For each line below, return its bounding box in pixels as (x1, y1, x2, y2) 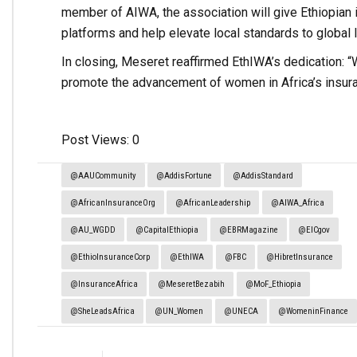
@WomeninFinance (277, 305, 348, 316)
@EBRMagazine (218, 224, 278, 235)
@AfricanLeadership (175, 197, 251, 208)
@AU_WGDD (70, 224, 116, 235)
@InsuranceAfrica (70, 278, 138, 289)
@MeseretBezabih (158, 278, 226, 289)
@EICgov (297, 224, 330, 235)
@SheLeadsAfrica (70, 305, 135, 316)
